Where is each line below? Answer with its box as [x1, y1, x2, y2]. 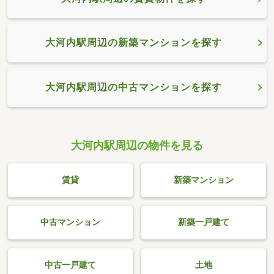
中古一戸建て [44, 260, 96, 271]
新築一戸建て [178, 217, 230, 228]
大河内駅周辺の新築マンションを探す [45, 37, 222, 49]
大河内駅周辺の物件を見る [71, 138, 203, 152]
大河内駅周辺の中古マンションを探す [45, 81, 222, 93]
